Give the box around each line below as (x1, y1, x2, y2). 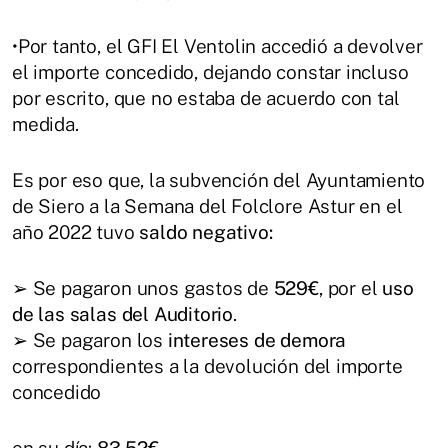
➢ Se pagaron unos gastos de (12, 276, 274, 299)
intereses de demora (167, 328, 347, 351)
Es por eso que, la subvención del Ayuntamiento (12, 168, 426, 191)
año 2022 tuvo (12, 220, 140, 243)
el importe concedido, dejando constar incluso (12, 60, 409, 83)
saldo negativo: (139, 220, 273, 243)
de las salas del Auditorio (12, 302, 234, 325)
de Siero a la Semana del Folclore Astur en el (12, 194, 403, 217)
